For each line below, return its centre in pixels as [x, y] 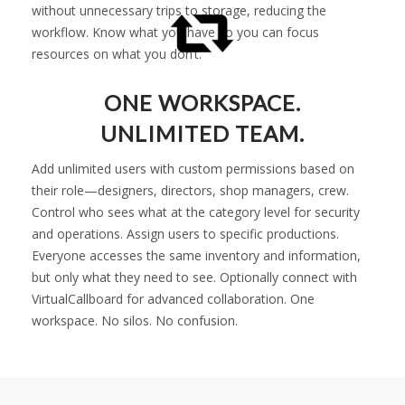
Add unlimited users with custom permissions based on [193, 169]
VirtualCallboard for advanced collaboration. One [173, 299]
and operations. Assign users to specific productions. [185, 234]
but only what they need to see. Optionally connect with [194, 277]
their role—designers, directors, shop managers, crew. [190, 190]
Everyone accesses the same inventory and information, [196, 255]
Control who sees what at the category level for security [196, 212]
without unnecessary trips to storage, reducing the [179, 10]
